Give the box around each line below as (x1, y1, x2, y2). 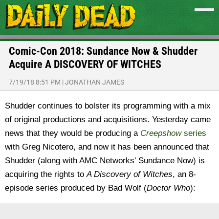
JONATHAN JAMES (65, 78, 124, 86)
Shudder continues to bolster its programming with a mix (5, 101, 211, 110)
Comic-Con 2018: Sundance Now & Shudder (9, 45, 197, 57)
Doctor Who (147, 183, 190, 193)
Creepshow (140, 129, 181, 138)
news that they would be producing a (5, 129, 140, 138)
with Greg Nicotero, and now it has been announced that (5, 142, 209, 152)
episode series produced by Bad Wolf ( (5, 183, 147, 193)
